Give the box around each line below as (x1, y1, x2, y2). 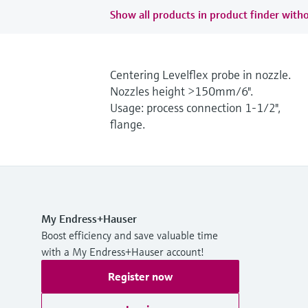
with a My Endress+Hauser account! (41, 244, 204, 258)
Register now (108, 269, 173, 283)
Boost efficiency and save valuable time (41, 228, 218, 242)
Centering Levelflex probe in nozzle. (110, 66, 291, 82)
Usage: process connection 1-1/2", (110, 99, 280, 115)
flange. (110, 115, 145, 132)
